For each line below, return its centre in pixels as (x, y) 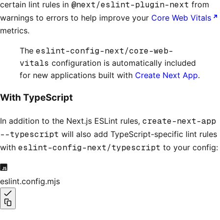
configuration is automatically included (123, 63)
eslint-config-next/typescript (89, 147)
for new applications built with (77, 75)
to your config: (189, 147)
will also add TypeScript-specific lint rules (138, 134)
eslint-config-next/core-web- (105, 51)
